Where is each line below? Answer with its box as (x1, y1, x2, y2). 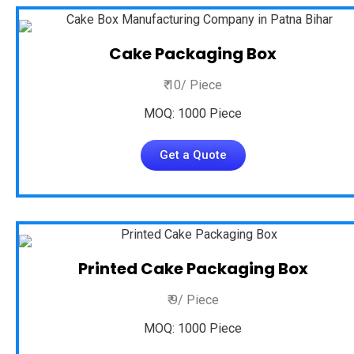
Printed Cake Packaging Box (77, 258, 308, 280)
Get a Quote (159, 148, 227, 162)
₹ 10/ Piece (164, 77, 222, 92)
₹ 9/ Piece (167, 292, 219, 307)
